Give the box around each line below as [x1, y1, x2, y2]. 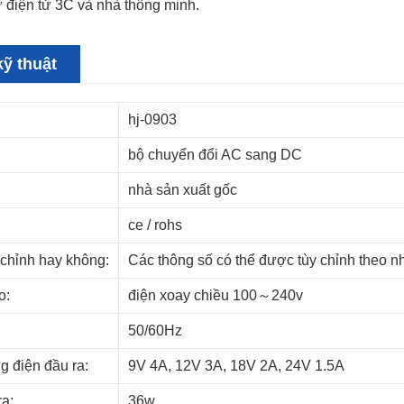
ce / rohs [128, 217, 182, 234]
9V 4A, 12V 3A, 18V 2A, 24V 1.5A [128, 358, 344, 374]
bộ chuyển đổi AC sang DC [128, 147, 302, 163]
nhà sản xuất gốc [128, 182, 237, 198]
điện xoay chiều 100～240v [128, 288, 303, 304]
